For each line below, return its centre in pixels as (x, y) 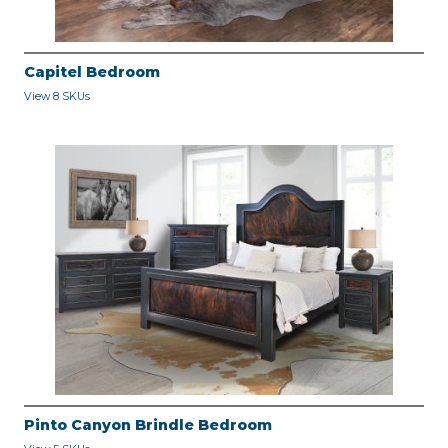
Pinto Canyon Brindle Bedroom (148, 425)
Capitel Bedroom (92, 72)
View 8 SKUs (57, 97)
